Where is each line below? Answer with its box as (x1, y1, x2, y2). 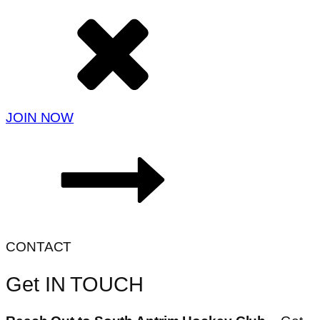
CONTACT (6, 239, 72, 254)
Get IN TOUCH (6, 272, 144, 296)
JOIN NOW (6, 110, 74, 125)
